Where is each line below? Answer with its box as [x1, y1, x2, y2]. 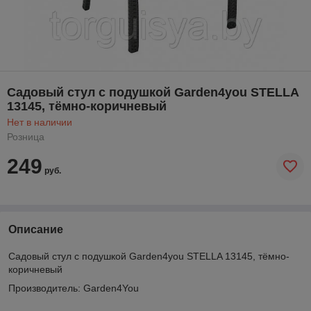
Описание [8, 223, 63, 235]
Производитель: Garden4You [8, 282, 139, 294]
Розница [7, 131, 44, 142]
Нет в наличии [7, 116, 72, 128]
